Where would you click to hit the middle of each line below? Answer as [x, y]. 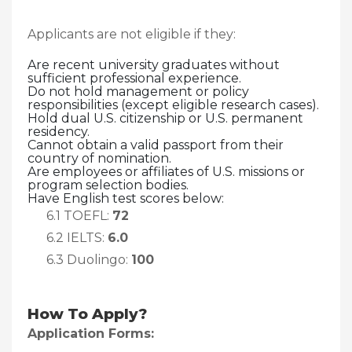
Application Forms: [91, 333]
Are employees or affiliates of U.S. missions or [166, 171]
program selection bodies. [108, 185]
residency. [59, 131]
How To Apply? [87, 313]
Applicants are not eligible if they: [132, 34]
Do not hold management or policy [138, 91]
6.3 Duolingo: [89, 259]
